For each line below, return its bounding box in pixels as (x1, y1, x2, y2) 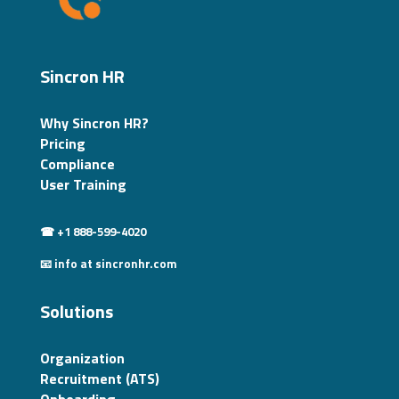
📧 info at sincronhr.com (39, 255, 177, 273)
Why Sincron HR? (39, 112, 149, 134)
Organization (39, 347, 125, 369)
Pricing (39, 133, 85, 154)
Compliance (39, 153, 115, 175)
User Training (39, 174, 126, 195)
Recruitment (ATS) (39, 368, 159, 389)
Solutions (39, 297, 113, 325)
